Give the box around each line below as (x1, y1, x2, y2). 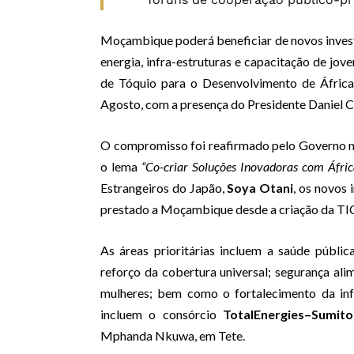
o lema (100, 159, 141, 175)
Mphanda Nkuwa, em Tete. (100, 328, 245, 344)
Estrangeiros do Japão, (100, 180, 228, 196)
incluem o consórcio (100, 307, 223, 322)
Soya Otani (227, 180, 294, 196)
